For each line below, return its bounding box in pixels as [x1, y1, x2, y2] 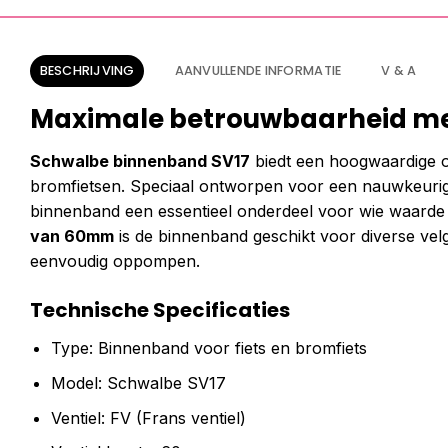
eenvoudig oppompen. [30, 250, 200, 271]
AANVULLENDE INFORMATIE [174, 61, 342, 79]
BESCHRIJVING [39, 61, 135, 79]
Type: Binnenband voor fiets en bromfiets [50, 338, 367, 359]
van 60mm [30, 225, 114, 246]
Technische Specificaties [30, 296, 290, 325]
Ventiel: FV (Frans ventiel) [50, 407, 246, 428]
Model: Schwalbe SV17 [50, 372, 226, 393]
